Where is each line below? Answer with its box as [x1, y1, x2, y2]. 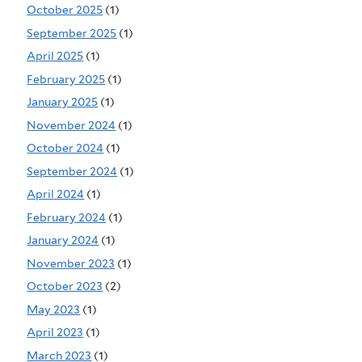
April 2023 [27, 326, 84, 339]
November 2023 [27, 256, 116, 270]
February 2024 [27, 210, 107, 224]
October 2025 [27, 3, 103, 17]
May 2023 [27, 302, 81, 316]
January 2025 [27, 95, 99, 109]
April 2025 [27, 49, 84, 63]
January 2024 [27, 234, 99, 247]
